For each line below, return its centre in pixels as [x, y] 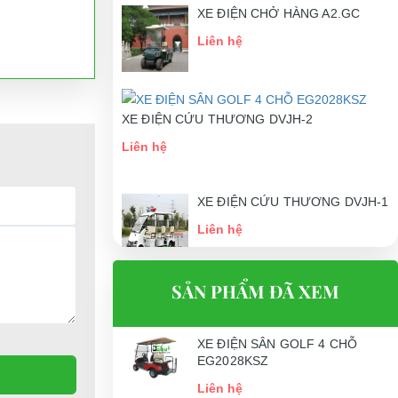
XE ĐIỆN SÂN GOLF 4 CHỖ [278, 344]
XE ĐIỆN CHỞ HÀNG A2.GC [279, 13]
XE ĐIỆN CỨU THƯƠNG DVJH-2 [218, 119]
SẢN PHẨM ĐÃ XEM [255, 291]
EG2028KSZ [233, 361]
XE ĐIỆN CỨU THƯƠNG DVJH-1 [293, 201]
